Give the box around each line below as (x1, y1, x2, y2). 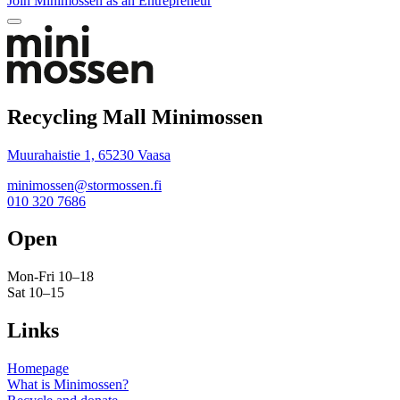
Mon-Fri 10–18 (7, 269, 94, 285)
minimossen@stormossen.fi (7, 177, 162, 193)
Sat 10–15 (7, 285, 64, 301)
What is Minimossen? (7, 377, 129, 393)
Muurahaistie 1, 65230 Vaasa (7, 146, 171, 162)
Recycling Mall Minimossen (7, 104, 262, 129)
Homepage (7, 361, 69, 377)
